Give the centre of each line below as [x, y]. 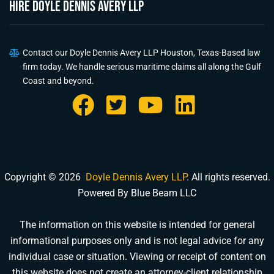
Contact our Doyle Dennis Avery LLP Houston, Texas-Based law [142, 52]
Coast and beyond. [58, 80]
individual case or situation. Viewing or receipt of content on [137, 256]
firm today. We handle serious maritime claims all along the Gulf [142, 66]
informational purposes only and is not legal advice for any [137, 240]
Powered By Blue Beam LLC [137, 193]
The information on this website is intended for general [137, 224]
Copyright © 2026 [45, 177]
